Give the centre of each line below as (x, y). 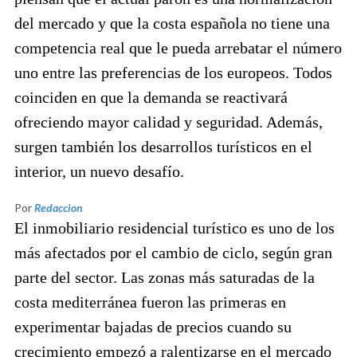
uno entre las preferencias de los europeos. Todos (173, 73)
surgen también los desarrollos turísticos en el (163, 147)
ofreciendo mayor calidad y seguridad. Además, (169, 122)
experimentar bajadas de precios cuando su (153, 327)
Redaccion (59, 208)
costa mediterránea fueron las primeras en (150, 302)
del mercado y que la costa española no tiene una (172, 23)
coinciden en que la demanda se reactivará (151, 97)
